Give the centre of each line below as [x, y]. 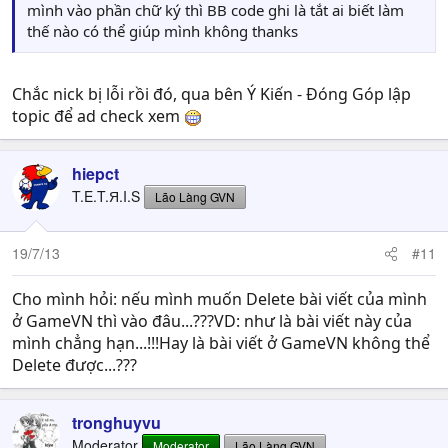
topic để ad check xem [98, 116]
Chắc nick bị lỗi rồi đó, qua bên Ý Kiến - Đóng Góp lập [211, 94]
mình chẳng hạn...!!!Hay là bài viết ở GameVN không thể [221, 343]
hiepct [95, 173]
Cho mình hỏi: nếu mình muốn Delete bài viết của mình [219, 299]
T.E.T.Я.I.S [106, 196]
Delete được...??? [74, 365]
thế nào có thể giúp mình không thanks [162, 31]
